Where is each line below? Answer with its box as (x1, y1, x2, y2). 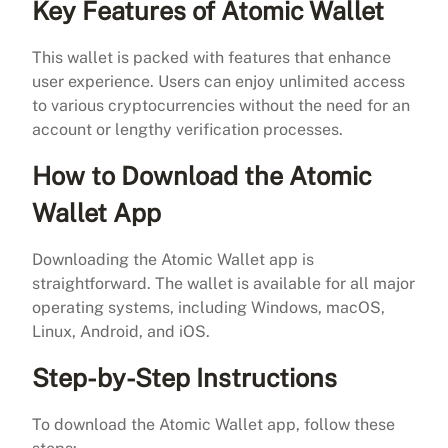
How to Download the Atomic (32, 160, 372, 191)
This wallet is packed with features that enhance (32, 47, 391, 67)
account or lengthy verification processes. (32, 119, 343, 139)
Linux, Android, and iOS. (32, 321, 210, 341)
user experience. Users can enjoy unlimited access (32, 71, 405, 91)
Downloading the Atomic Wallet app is (32, 249, 314, 269)
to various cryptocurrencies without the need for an (32, 95, 410, 115)
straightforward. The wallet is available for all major (32, 273, 415, 293)
